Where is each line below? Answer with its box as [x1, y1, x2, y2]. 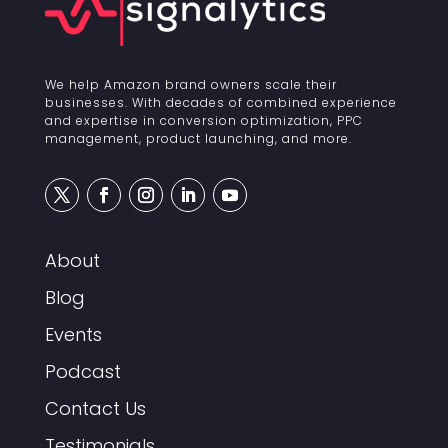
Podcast [44, 359, 121, 385]
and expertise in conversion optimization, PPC [44, 112, 363, 130]
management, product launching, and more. [44, 130, 352, 148]
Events [44, 322, 102, 348]
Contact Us [44, 396, 146, 422]
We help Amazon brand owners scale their [44, 76, 337, 94]
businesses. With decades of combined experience [44, 94, 397, 112]
